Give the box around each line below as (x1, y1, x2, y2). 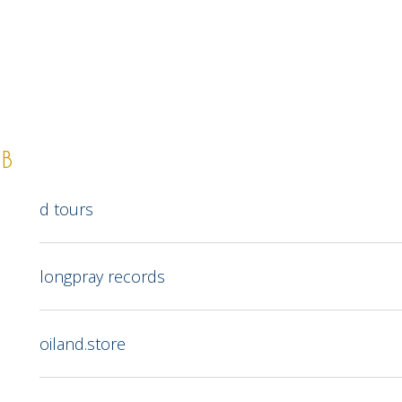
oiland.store (39, 333, 126, 354)
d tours (39, 198, 93, 220)
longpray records (39, 266, 165, 287)
